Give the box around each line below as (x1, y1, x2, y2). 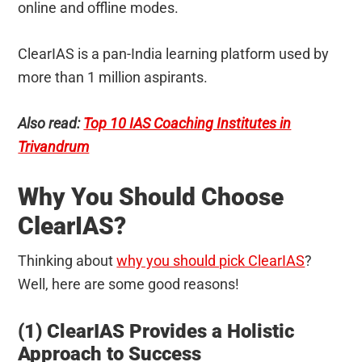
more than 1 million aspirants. (18, 68, 208, 86)
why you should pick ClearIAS (116, 251, 305, 269)
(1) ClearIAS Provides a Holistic (18, 319, 295, 343)
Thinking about (18, 251, 117, 269)
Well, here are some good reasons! (18, 275, 240, 293)
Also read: (18, 114, 84, 132)
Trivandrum (18, 137, 90, 155)
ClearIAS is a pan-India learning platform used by (18, 44, 330, 62)
